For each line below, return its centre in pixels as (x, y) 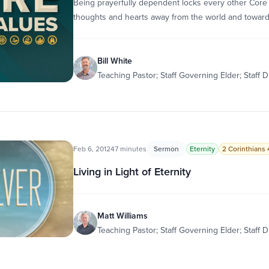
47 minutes (128, 149)
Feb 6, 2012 (92, 149)
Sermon (166, 149)
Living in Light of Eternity (132, 171)
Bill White (114, 61)
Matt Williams (122, 216)
